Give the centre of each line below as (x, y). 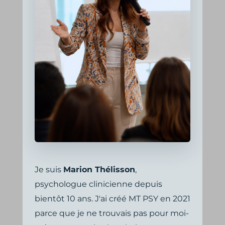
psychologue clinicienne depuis (98, 184)
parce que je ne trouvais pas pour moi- (111, 213)
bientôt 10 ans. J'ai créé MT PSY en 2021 (112, 199)
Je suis (49, 170)
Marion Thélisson (99, 170)
